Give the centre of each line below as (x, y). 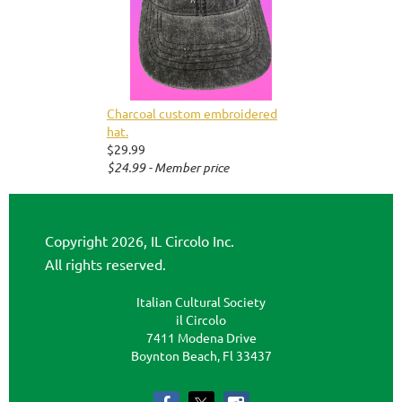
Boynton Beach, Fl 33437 (201, 355)
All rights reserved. (105, 263)
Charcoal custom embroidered (192, 113)
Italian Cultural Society (201, 301)
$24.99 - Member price (168, 167)
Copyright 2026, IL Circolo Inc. (141, 240)
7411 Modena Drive (201, 337)
